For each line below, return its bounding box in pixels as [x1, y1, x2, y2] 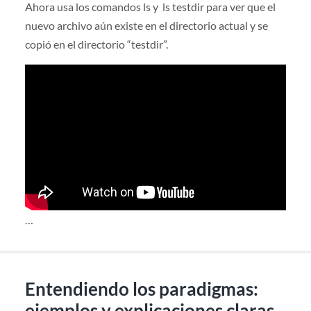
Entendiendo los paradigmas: [24, 278, 258, 301]
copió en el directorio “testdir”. [24, 37, 168, 51]
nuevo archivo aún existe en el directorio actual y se [24, 18, 268, 32]
